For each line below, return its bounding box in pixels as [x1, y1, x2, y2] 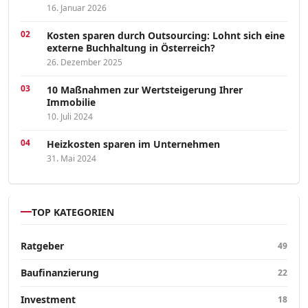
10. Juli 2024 [47, 110, 93, 122]
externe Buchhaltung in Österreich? [47, 41, 215, 54]
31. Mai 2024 [47, 152, 96, 164]
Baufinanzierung [21, 265, 99, 279]
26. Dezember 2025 [47, 56, 122, 68]
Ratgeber [21, 239, 64, 252]
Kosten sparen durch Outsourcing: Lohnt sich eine [47, 28, 285, 42]
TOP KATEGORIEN [32, 205, 114, 219]
